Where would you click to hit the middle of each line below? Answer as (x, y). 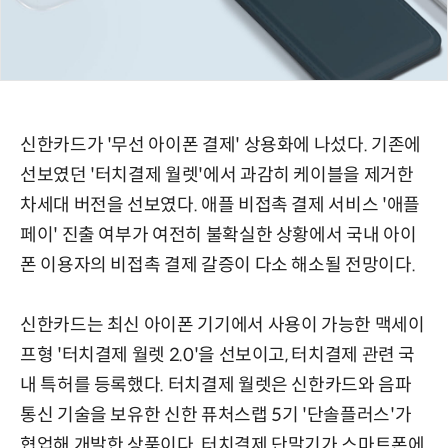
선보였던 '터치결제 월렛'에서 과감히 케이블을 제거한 (217, 175)
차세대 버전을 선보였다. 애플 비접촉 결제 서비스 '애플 (220, 205)
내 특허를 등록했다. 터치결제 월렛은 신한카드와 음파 (216, 385)
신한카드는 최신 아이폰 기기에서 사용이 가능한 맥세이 (222, 325)
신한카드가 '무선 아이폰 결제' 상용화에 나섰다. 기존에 (220, 145)
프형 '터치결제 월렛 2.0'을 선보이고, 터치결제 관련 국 (218, 355)
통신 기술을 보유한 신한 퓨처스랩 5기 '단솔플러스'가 (216, 415)
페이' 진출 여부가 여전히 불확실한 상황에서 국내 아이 (218, 235)
